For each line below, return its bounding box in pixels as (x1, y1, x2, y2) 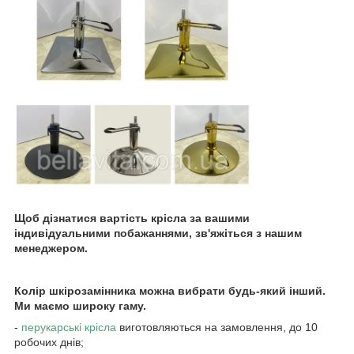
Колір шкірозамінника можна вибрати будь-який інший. (14, 284, 326, 298)
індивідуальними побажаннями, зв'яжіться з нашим (14, 227, 302, 240)
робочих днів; (14, 336, 84, 349)
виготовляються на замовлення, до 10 (116, 321, 318, 334)
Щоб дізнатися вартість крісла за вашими (14, 212, 250, 225)
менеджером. (14, 242, 88, 255)
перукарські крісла (21, 321, 116, 334)
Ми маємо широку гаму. (14, 299, 146, 313)
